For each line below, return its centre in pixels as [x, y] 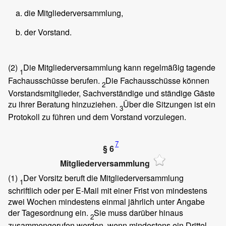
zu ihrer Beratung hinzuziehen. [64, 104]
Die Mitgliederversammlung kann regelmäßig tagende [119, 68]
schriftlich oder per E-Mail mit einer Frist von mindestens [108, 190]
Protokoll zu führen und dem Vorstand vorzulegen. [97, 117]
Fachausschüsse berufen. [55, 80]
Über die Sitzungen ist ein [169, 104]
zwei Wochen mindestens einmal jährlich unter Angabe [106, 201]
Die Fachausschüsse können [157, 80]
